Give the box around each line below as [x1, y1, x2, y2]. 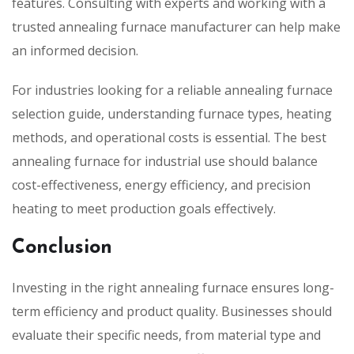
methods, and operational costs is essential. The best [12, 128, 326, 146]
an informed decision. [12, 41, 138, 59]
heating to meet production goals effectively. [12, 199, 276, 217]
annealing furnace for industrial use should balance [12, 152, 318, 170]
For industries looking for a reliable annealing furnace [12, 81, 333, 99]
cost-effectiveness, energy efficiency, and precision [12, 175, 311, 194]
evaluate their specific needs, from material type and [12, 326, 321, 344]
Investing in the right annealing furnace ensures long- [12, 278, 334, 296]
